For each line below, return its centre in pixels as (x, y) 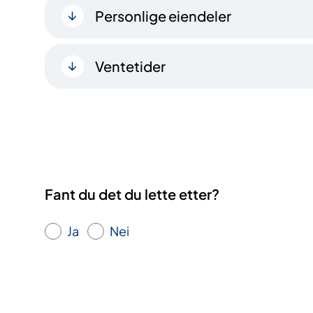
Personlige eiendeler (163, 16)
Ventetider (130, 66)
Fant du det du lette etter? (132, 194)
